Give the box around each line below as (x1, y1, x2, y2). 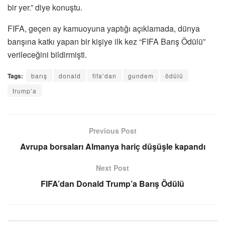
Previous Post (88, 125, 137, 136)
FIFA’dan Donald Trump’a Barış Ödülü (41, 177, 184, 189)
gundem (128, 71, 154, 80)
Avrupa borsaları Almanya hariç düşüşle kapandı (20, 140, 205, 152)
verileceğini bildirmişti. (8, 48, 87, 60)
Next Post (96, 162, 129, 173)
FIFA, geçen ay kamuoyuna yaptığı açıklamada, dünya (8, 22, 200, 34)
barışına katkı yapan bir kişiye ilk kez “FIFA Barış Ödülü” (8, 35, 205, 47)
